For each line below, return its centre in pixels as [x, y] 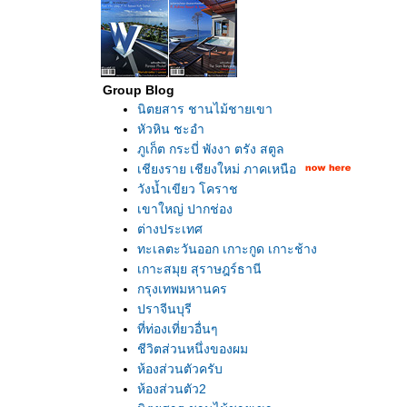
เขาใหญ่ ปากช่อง [185, 209]
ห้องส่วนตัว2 [172, 389]
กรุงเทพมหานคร [182, 289]
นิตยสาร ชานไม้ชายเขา [205, 109]
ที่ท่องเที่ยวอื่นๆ [178, 329]
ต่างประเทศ [170, 229]
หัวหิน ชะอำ [171, 129]
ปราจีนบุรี [164, 309]
